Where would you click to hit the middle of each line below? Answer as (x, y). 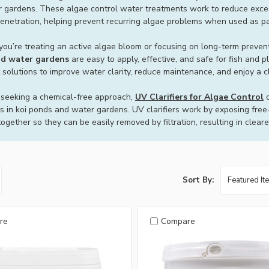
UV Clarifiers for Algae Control (199, 97)
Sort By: (198, 180)
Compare (178, 221)
